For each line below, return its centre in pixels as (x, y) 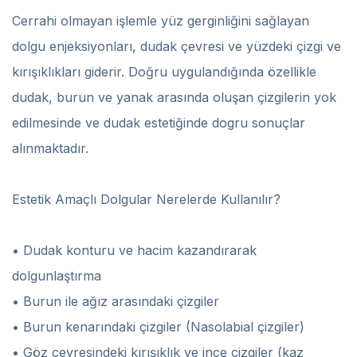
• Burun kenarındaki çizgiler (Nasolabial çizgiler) (158, 327)
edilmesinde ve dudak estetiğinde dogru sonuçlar (159, 123)
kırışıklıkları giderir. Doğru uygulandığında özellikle (164, 72)
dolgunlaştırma (57, 276)
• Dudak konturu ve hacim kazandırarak (134, 251)
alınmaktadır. (50, 149)
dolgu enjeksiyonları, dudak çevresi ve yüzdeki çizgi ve (177, 47)
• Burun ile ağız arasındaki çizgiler (116, 302)
